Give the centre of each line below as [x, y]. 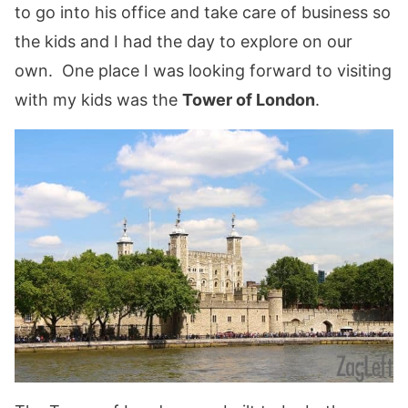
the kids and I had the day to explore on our [184, 41]
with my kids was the [98, 100]
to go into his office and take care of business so [203, 12]
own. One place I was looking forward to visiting [203, 71]
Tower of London [249, 100]
